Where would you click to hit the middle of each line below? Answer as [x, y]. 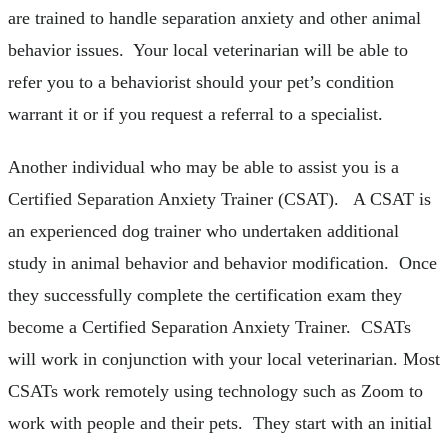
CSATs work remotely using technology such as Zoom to [215, 391]
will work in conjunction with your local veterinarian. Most [224, 359]
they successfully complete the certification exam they [205, 295]
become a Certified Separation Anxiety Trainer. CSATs [209, 327]
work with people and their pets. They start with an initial [220, 423]
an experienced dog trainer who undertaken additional [203, 231]
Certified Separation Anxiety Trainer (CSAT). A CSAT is [219, 199]
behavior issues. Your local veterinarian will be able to [208, 49]
